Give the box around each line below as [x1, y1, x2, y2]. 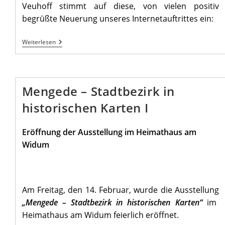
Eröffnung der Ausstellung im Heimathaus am [22, 127, 196, 138]
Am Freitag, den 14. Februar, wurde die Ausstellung [22, 184, 219, 196]
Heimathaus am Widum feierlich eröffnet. [22, 209, 179, 221]
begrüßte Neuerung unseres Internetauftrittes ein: [22, 13, 213, 25]
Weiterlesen [22, 38, 56, 47]
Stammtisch [55, 45, 95, 55]
